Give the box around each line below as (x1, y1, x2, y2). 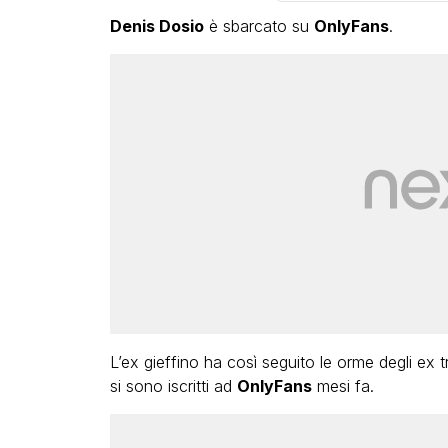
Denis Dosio (109, 15, 204, 36)
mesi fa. (311, 375, 374, 396)
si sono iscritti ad (109, 375, 237, 396)
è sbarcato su (203, 15, 314, 36)
